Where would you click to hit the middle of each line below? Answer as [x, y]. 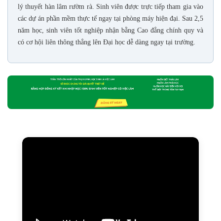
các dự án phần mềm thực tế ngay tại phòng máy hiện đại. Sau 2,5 [110, 19]
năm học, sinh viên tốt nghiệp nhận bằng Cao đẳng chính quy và [110, 31]
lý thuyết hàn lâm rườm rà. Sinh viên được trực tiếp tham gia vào [110, 7]
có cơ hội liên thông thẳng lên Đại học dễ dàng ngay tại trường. [107, 42]
